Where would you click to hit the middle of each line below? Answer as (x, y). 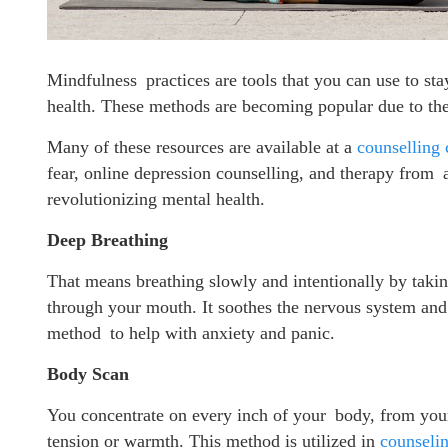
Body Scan (88, 373)
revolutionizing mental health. (156, 198)
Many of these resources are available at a (202, 146)
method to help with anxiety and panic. (191, 332)
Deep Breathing (107, 239)
